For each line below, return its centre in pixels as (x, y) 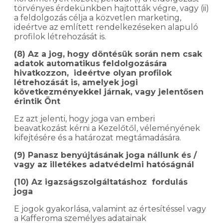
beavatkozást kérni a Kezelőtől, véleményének (107, 128)
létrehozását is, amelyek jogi (76, 82)
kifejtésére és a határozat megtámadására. (98, 137)
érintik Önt (37, 101)
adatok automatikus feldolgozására (90, 63)
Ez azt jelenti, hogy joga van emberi (84, 118)
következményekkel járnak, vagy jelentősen (109, 92)
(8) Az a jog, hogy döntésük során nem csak (108, 54)
